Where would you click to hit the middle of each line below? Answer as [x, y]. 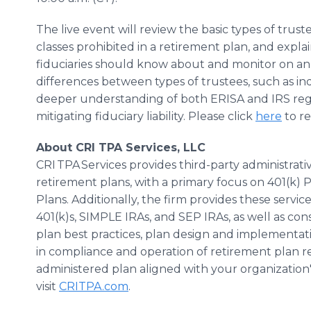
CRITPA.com [94, 286]
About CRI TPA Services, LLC [123, 148]
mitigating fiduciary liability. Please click [146, 116]
